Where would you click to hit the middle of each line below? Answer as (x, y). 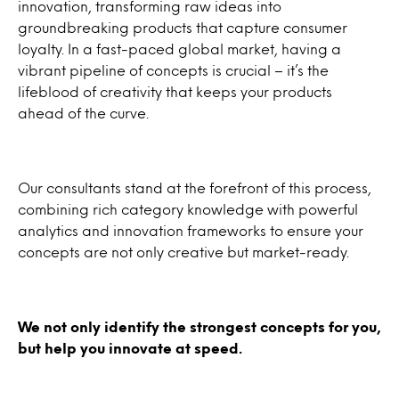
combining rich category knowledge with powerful (188, 209)
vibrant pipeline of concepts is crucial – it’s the (173, 70)
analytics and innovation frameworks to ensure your (191, 230)
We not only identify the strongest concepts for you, (199, 326)
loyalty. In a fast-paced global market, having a (179, 49)
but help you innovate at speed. (130, 348)
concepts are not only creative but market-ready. (183, 252)
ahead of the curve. (85, 113)
